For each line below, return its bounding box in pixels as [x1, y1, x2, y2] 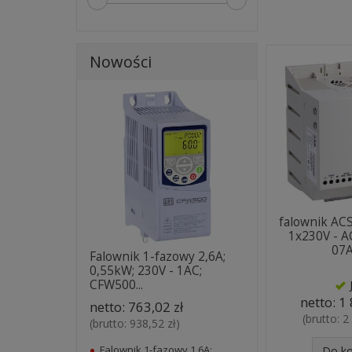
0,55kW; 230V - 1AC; [90, 262, 202, 279]
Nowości [90, 50, 152, 72]
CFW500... [90, 276, 143, 293]
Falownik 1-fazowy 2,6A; [90, 247, 225, 265]
